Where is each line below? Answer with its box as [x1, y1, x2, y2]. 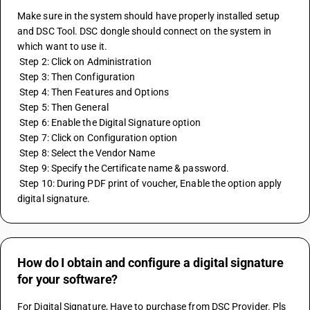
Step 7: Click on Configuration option [19, 132, 178, 143]
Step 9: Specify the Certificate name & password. [19, 163, 230, 174]
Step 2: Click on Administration [19, 56, 152, 67]
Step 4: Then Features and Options [19, 86, 169, 98]
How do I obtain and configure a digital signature [17, 255, 284, 270]
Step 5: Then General [19, 102, 109, 113]
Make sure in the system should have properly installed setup [17, 10, 280, 21]
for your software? [17, 272, 118, 286]
